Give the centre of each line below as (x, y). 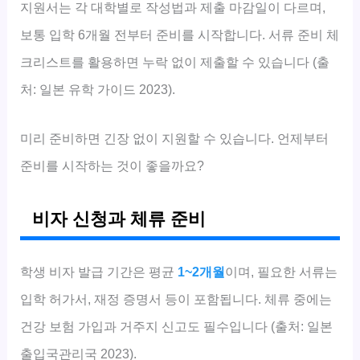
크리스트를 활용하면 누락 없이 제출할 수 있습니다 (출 (175, 62)
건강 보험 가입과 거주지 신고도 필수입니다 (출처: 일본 (177, 326)
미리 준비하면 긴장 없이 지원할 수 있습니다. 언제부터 (175, 138)
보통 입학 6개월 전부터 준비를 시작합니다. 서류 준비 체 (180, 35)
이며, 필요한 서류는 (282, 271)
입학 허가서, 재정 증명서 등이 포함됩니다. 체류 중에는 (176, 299)
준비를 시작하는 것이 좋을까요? (112, 165)
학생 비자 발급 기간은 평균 (99, 271)
